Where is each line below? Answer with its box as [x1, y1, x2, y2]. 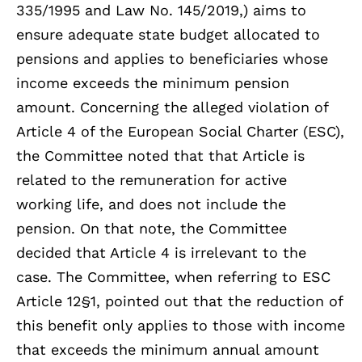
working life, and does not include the [16, 196, 286, 213]
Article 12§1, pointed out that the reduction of [16, 293, 343, 310]
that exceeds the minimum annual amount [16, 341, 319, 359]
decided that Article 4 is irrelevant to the [16, 244, 306, 262]
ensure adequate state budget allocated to [16, 26, 320, 44]
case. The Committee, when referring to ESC [16, 268, 330, 286]
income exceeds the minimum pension [16, 74, 289, 92]
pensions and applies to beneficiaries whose [16, 50, 328, 68]
